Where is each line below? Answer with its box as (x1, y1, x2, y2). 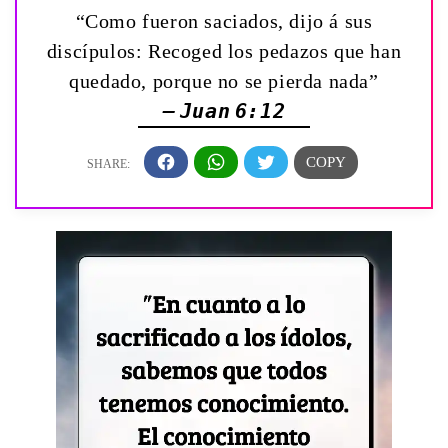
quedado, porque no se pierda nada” (69, 69, 379, 92)
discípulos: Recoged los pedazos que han (46, 39, 402, 62)
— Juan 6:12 (162, 98, 286, 123)
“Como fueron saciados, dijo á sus (75, 9, 373, 32)
